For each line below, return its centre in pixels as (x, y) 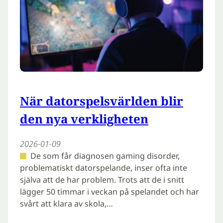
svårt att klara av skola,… (66, 204)
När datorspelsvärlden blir (102, 101)
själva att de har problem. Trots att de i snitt (102, 180)
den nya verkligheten (84, 119)
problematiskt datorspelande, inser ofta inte (104, 168)
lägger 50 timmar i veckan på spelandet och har (110, 192)
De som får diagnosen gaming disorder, (105, 156)
